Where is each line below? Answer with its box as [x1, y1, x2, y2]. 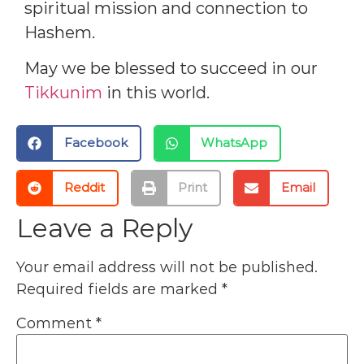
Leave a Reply [16, 211, 193, 244]
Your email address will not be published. [16, 258, 318, 276]
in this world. [102, 83, 210, 103]
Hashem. [24, 23, 95, 42]
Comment [16, 314, 96, 333]
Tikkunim [24, 83, 102, 103]
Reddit [63, 180, 105, 196]
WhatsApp [201, 135, 267, 151]
